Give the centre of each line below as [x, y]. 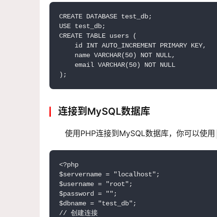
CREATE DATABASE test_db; [106, 17]
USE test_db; [82, 26]
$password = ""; [88, 194]
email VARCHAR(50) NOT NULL [117, 65]
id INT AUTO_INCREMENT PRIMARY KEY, [133, 46]
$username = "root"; [96, 184]
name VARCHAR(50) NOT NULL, [117, 55]
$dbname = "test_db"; [98, 204]
